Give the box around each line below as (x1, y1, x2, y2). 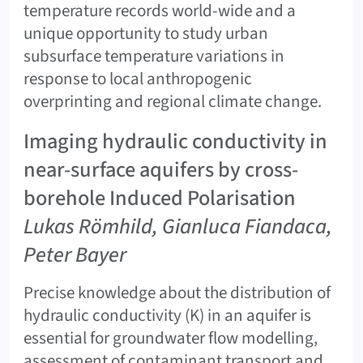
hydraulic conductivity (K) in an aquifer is (23, 302, 311, 327)
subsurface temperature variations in (23, 43, 284, 68)
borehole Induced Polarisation (23, 183, 296, 215)
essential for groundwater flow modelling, (23, 325, 318, 350)
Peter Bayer (23, 240, 126, 271)
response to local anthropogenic (23, 66, 252, 91)
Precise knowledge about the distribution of (23, 280, 331, 305)
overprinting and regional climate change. (23, 88, 322, 113)
